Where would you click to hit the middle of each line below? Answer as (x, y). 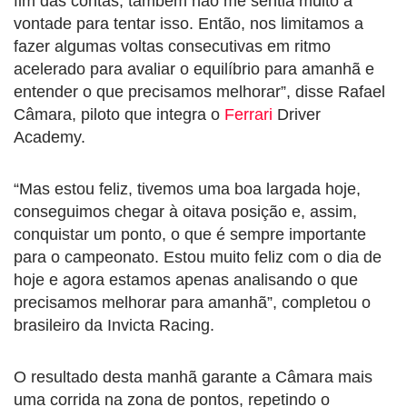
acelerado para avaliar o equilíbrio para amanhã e (194, 69)
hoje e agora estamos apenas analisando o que (186, 279)
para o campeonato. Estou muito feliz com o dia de (198, 257)
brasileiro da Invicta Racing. (114, 325)
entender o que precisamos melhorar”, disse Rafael (199, 91)
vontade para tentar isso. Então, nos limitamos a (189, 23)
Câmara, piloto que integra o (119, 114)
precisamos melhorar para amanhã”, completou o (192, 302)
